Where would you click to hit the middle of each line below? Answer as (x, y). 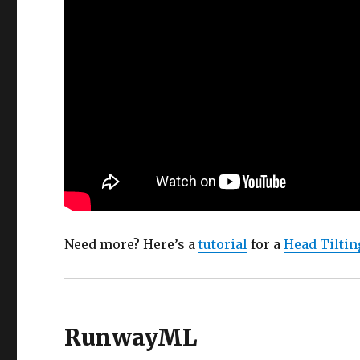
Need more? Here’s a (132, 245)
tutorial (223, 245)
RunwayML (131, 338)
